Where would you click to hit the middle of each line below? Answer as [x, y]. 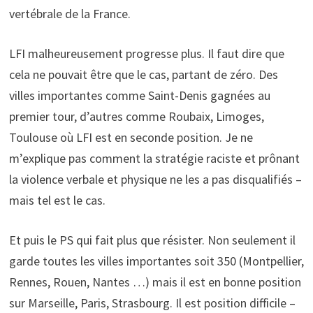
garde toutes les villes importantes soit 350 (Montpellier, [156, 261]
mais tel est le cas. [57, 200]
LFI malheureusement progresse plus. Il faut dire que [146, 53]
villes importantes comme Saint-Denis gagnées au [139, 95]
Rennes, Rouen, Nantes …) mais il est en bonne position [155, 282]
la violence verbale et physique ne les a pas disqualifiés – [155, 179]
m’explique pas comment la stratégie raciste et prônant [154, 158]
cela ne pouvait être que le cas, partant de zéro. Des [143, 74]
